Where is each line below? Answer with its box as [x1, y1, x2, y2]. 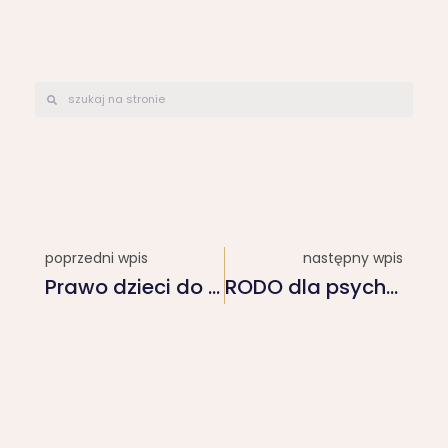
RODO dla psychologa [385, 273, 398, 302]
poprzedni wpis [45, 248, 148, 269]
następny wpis [303, 248, 403, 269]
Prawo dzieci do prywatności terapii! [208, 273, 220, 302]
